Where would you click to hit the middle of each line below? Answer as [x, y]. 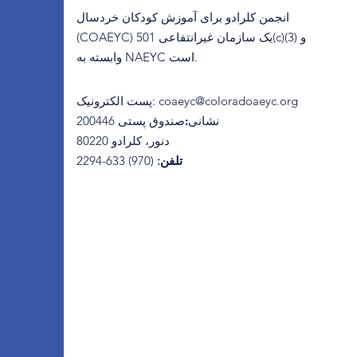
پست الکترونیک [114, 101]
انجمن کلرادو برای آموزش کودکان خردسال [183, 17]
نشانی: [202, 121]
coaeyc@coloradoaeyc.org [228, 101]
